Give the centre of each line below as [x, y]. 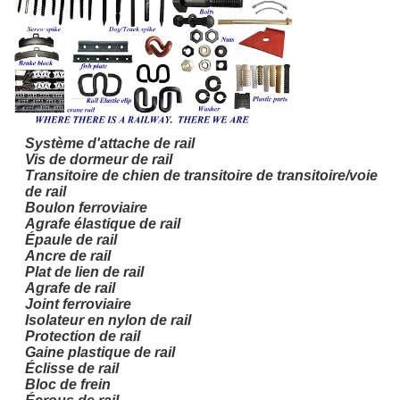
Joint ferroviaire [78, 304]
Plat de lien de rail [84, 272]
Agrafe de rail [70, 288]
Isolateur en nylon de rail [108, 321]
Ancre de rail [68, 256]
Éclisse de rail [72, 369]
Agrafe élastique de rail [103, 224]
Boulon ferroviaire [86, 208]
